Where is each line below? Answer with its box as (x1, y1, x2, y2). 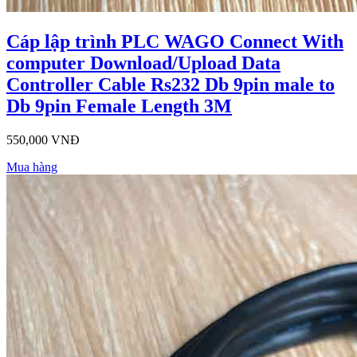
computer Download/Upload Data (6, 53, 280, 74)
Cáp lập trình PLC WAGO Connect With (6, 31, 343, 53)
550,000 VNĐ (6, 132, 80, 147)
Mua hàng (6, 159, 57, 174)
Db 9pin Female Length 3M (6, 96, 232, 117)
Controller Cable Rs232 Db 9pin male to (6, 74, 335, 96)
